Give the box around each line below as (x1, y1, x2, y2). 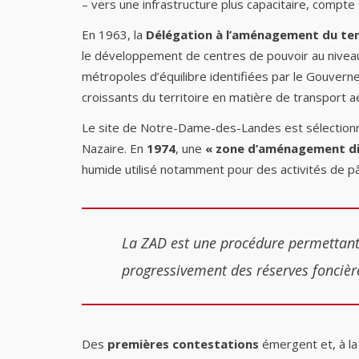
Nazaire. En (82, 140, 147, 156)
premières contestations (107, 336, 262, 352)
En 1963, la (82, 26, 146, 42)
